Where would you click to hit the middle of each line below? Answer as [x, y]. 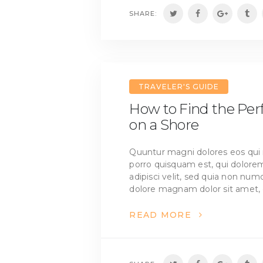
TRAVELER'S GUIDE [178, 86]
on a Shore [164, 124]
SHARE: [143, 13]
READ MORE [161, 215]
